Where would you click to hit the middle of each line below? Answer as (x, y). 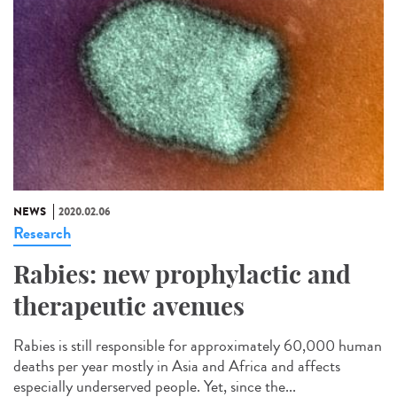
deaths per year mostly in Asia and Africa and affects (177, 366)
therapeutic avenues (129, 307)
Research (42, 234)
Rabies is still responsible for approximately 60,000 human (198, 346)
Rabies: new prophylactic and (182, 275)
